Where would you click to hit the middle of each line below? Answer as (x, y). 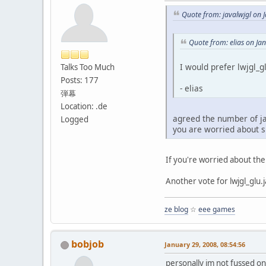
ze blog (176, 209)
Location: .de (84, 106)
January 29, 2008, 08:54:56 (205, 244)
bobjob (88, 244)
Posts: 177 (80, 80)
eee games (217, 209)
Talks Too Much (88, 67)
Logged (75, 119)
